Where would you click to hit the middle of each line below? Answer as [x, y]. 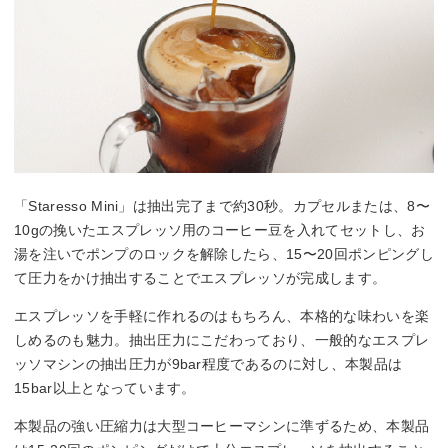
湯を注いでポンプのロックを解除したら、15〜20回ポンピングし [224, 254]
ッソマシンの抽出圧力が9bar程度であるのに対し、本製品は [208, 364]
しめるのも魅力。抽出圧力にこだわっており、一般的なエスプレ [222, 340]
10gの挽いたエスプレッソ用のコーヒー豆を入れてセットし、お [220, 230]
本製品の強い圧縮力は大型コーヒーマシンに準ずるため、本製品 [222, 426]
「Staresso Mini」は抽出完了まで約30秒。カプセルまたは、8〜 [222, 206]
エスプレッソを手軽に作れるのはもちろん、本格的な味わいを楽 [222, 316]
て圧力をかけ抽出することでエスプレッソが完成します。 [200, 278]
